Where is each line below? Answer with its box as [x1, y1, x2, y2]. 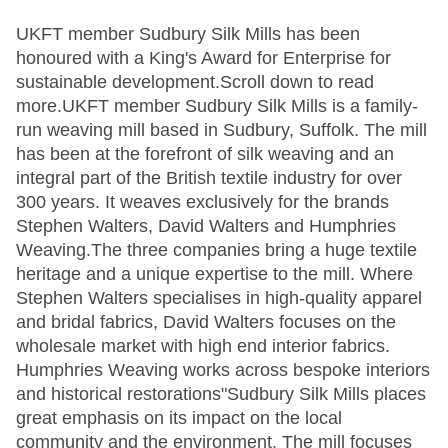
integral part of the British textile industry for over [16, 168, 402, 188]
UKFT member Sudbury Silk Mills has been [16, 24, 360, 44]
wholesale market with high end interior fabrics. [16, 336, 390, 356]
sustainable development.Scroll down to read [16, 72, 374, 92]
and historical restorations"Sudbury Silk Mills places [16, 384, 426, 404]
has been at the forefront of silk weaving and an [16, 144, 394, 164]
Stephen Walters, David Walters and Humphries [16, 216, 396, 236]
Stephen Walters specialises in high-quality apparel [16, 288, 422, 308]
